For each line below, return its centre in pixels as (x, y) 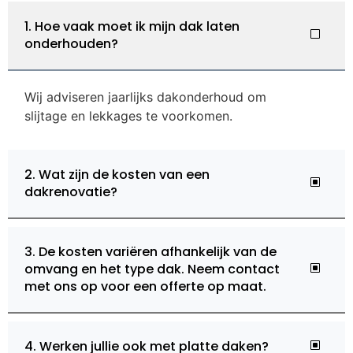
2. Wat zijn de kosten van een (117, 174)
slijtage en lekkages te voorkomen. (128, 115)
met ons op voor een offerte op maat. (145, 286)
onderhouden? (71, 43)
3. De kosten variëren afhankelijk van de (150, 251)
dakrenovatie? (71, 191)
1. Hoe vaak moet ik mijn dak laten (132, 26)
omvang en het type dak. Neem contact (152, 269)
